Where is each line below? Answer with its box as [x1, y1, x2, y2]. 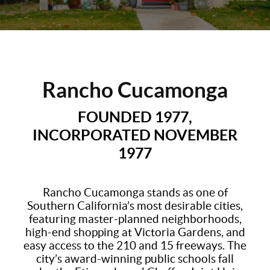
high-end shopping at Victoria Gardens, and [25, 225, 245, 239]
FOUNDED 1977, [78, 107, 192, 125]
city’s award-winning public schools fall [36, 252, 234, 265]
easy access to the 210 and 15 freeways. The [24, 239, 246, 252]
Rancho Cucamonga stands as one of [42, 186, 228, 199]
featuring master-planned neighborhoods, [28, 212, 242, 225]
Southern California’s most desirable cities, [27, 199, 243, 212]
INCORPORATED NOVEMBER [33, 125, 237, 143]
